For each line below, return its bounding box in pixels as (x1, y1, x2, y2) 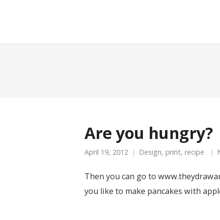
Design (139, 147, 162, 157)
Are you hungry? (84, 122, 213, 143)
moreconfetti (35, 10, 149, 32)
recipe (185, 147, 204, 157)
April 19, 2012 (84, 147, 128, 157)
